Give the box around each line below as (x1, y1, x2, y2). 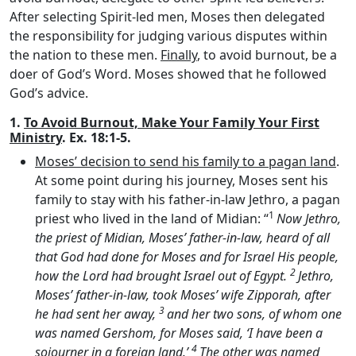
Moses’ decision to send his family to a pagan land (35, 153, 336, 170)
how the (35, 267, 83, 284)
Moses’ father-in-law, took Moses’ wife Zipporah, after (35, 286, 331, 304)
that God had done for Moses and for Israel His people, (35, 248, 339, 265)
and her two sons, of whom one (167, 305, 342, 323)
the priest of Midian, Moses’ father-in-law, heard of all (35, 229, 330, 246)
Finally (161, 46, 197, 64)
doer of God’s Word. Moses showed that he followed (10, 65, 327, 83)
